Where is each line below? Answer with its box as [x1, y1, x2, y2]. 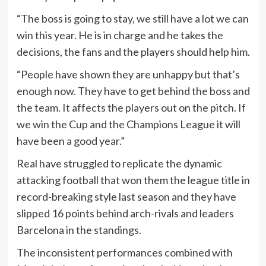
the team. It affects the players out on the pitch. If [16, 100, 246, 114]
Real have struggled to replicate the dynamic [16, 156, 222, 170]
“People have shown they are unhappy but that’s [16, 67, 240, 81]
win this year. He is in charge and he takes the [16, 28, 223, 42]
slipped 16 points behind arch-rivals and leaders [16, 206, 234, 220]
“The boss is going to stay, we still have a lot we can [16, 11, 249, 25]
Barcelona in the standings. [16, 223, 141, 236]
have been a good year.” [16, 134, 125, 147]
